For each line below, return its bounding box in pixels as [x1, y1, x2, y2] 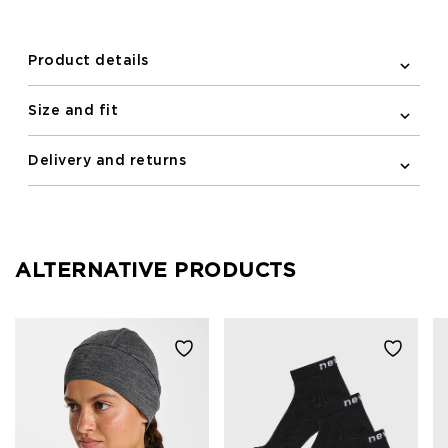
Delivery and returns [28, 152, 186, 169]
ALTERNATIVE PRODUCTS [15, 257, 296, 282]
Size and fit [28, 102, 118, 119]
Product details [28, 52, 149, 69]
